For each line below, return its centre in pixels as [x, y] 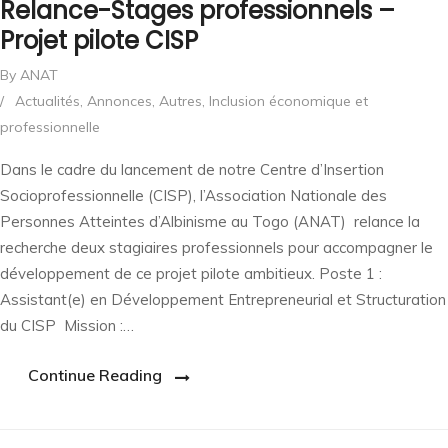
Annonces [119, 101]
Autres [180, 101]
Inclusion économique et [288, 101]
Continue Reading [95, 375]
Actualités [47, 101]
